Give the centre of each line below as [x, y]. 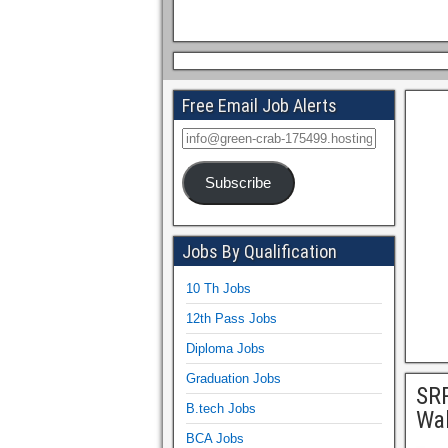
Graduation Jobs [233, 378]
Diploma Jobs [225, 348]
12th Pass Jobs [231, 318]
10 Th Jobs [218, 288]
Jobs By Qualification [259, 251]
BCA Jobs [215, 438]
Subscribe [238, 182]
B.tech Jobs [221, 408]
